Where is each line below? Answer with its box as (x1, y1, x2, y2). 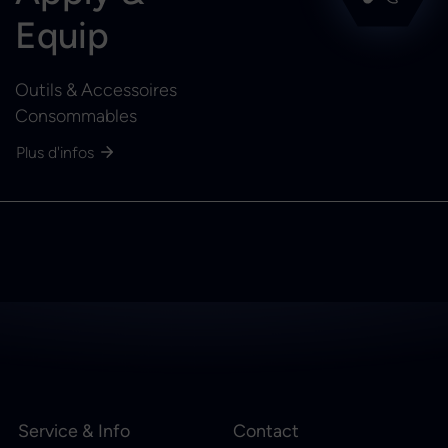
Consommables (15, 105, 137, 127)
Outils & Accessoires (15, 79, 177, 101)
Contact (233, 420, 299, 441)
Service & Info (18, 420, 130, 441)
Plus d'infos (16, 143, 94, 163)
